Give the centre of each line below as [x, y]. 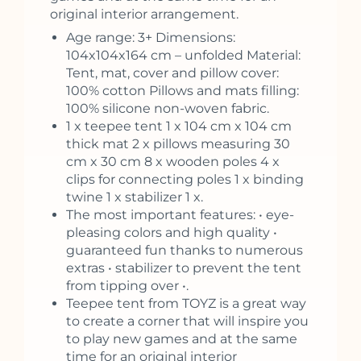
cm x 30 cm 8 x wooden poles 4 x [173, 161]
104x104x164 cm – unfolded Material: [183, 55]
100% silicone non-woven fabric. [168, 108]
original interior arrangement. [144, 14]
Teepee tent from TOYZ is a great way [186, 303]
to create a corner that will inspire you [187, 321]
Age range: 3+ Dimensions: [151, 37]
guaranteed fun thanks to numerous [185, 250]
